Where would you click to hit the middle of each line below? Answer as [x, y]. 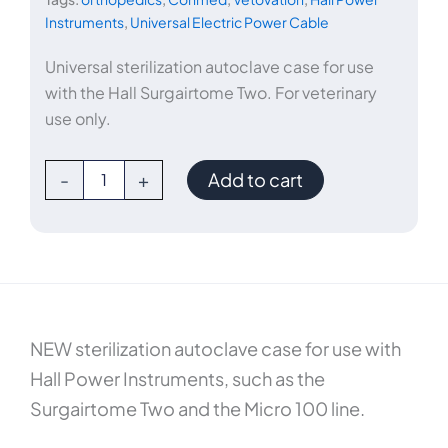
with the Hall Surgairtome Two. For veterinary [211, 92]
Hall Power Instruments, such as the [177, 379]
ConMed [73, 168]
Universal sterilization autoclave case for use [209, 66]
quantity [72, 248]
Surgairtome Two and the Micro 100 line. [197, 409]
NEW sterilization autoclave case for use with [215, 349]
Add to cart [256, 179]
